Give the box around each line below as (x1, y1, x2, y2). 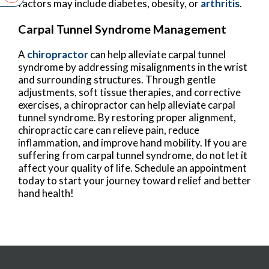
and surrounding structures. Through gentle (18, 73, 216, 86)
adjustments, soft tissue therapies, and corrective (18, 85, 241, 98)
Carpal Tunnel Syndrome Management (18, 21, 226, 36)
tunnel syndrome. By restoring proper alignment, (18, 110, 236, 124)
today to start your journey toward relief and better (18, 174, 251, 187)
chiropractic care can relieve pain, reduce (18, 123, 199, 136)
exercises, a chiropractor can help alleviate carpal (18, 98, 235, 111)
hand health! (18, 186, 74, 199)
